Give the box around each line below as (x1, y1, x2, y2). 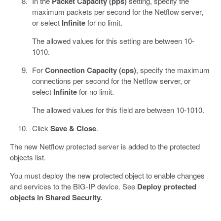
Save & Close (50, 122, 96, 134)
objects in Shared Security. (10, 191, 102, 203)
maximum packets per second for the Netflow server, (32, 6, 203, 17)
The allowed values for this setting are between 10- (32, 35, 194, 46)
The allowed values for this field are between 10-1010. (32, 104, 204, 115)
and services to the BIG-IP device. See (10, 181, 137, 191)
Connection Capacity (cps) (44, 64, 136, 75)
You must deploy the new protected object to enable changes (10, 170, 205, 181)
